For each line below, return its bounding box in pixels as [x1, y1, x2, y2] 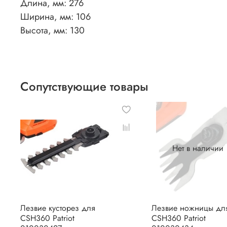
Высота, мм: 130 [20, 24, 85, 37]
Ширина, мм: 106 [20, 10, 91, 24]
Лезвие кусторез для [20, 202, 96, 214]
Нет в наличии [172, 142, 224, 155]
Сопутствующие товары [20, 78, 148, 96]
